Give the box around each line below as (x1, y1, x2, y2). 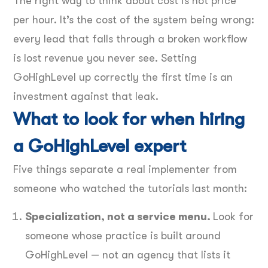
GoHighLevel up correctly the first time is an (13, 71, 233, 84)
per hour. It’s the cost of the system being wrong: (13, 14, 254, 26)
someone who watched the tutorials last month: (13, 182, 247, 195)
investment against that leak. (13, 90, 159, 103)
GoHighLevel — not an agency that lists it (25, 249, 230, 261)
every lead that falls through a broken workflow (13, 33, 247, 45)
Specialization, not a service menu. (25, 211, 213, 223)
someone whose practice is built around (25, 230, 221, 242)
